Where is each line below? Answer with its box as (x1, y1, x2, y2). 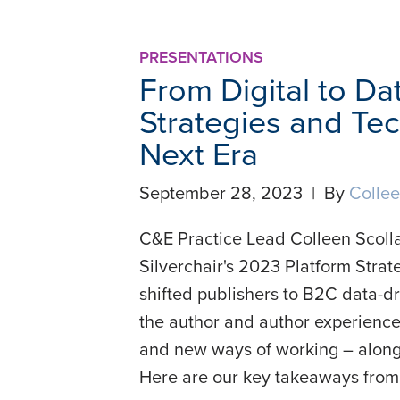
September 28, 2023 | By (138, 183, 349, 204)
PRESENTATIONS (138, 47, 263, 67)
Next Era (138, 136, 258, 174)
